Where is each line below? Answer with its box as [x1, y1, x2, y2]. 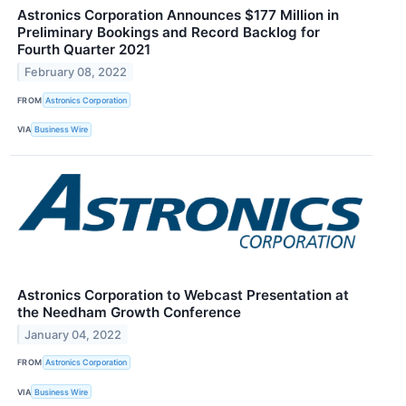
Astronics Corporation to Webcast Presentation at [17, 285, 349, 304]
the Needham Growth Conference [17, 303, 241, 321]
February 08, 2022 [24, 65, 128, 80]
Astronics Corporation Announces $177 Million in [17, 6, 339, 24]
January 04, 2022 [24, 327, 122, 342]
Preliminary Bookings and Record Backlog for [17, 24, 320, 42]
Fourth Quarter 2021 [17, 41, 150, 59]
